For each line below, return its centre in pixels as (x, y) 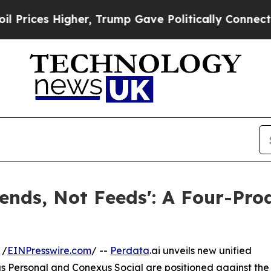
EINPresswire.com (49, 251)
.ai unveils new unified (201, 251)
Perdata (130, 251)
